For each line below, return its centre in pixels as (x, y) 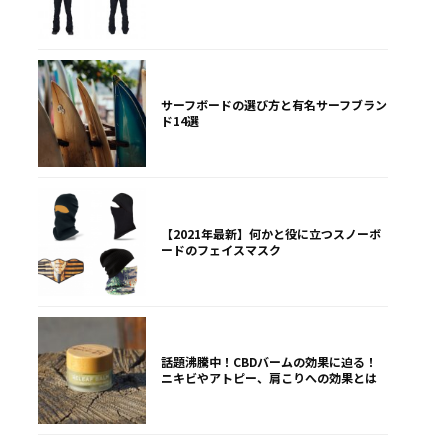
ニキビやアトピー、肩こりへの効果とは (268, 378)
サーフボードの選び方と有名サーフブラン (273, 105)
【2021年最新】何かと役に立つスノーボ (270, 233)
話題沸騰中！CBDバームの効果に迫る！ (268, 362)
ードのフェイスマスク (220, 249)
